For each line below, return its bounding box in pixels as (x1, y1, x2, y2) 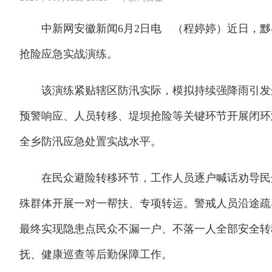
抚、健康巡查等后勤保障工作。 (19, 248, 172, 260)
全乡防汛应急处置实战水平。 (19, 135, 161, 148)
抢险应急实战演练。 (19, 48, 118, 60)
